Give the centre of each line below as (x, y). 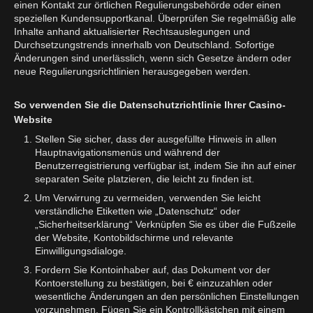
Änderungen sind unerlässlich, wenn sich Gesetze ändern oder (153, 58)
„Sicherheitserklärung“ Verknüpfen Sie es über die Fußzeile (166, 224)
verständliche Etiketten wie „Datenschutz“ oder (138, 211)
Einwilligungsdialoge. (81, 250)
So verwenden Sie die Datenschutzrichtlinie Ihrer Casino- (150, 104)
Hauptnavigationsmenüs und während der (128, 152)
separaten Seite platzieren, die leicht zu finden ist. (145, 179)
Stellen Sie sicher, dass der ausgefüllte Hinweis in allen (156, 139)
